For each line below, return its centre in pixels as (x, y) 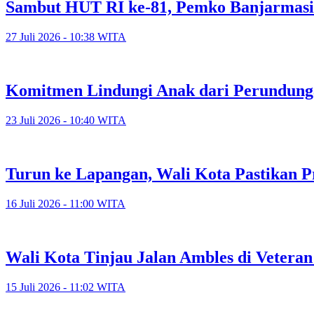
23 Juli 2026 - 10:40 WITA (66, 121)
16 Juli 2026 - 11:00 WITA (66, 203)
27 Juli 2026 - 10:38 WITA (66, 37)
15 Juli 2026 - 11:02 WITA (66, 287)
